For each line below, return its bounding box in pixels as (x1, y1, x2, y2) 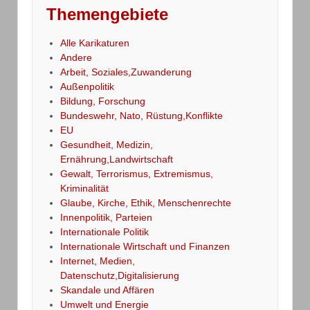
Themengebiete (46, 4, 168, 24)
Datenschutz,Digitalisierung (60, 269, 179, 281)
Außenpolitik (60, 80, 114, 92)
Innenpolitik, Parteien (60, 211, 152, 223)
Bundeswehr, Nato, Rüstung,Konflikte (60, 109, 223, 121)
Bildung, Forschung (60, 95, 145, 107)
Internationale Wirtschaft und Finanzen (60, 240, 230, 252)
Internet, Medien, (60, 255, 135, 266)
